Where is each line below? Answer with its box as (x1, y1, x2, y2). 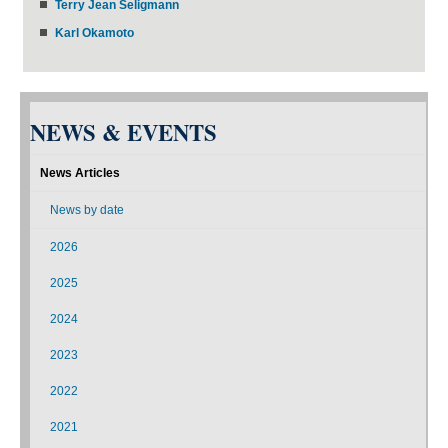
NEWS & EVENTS (30, 115, 217, 149)
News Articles (40, 165, 120, 180)
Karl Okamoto (55, 25, 134, 40)
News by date (50, 202, 124, 217)
